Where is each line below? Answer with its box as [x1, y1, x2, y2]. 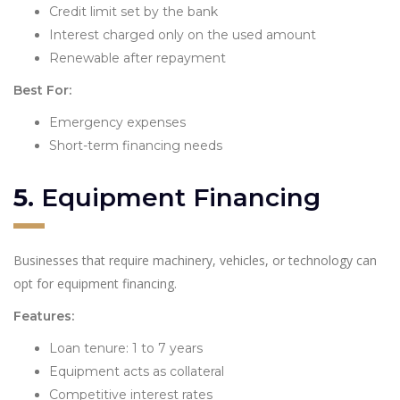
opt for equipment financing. [13, 274, 177, 292]
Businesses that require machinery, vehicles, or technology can [13, 251, 377, 269]
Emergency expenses [49, 113, 186, 130]
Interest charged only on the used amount [49, 26, 316, 43]
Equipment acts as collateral [49, 362, 224, 379]
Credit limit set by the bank [49, 3, 218, 20]
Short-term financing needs [49, 137, 222, 154]
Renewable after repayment [49, 49, 226, 66]
